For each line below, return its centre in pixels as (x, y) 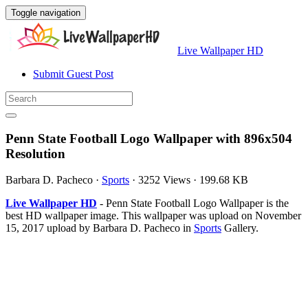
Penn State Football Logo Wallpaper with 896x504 (149, 138)
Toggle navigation (46, 13)
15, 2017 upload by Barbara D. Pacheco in (100, 228)
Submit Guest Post (73, 74)
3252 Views (164, 180)
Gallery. (240, 228)
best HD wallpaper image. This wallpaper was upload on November (153, 216)
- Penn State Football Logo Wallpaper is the (193, 203)
